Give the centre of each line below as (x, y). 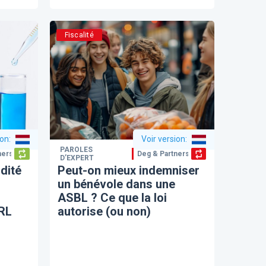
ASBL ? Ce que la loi (113, 197)
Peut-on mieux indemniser (129, 170)
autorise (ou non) (104, 211)
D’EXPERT (77, 158)
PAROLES (77, 149)
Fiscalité (79, 35)
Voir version (163, 139)
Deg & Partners (164, 153)
